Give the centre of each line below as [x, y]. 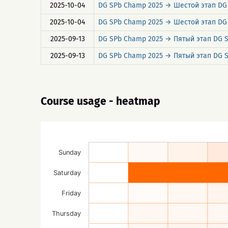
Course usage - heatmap [101, 101]
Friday [71, 193]
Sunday [70, 152]
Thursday [66, 213]
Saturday [67, 173]
